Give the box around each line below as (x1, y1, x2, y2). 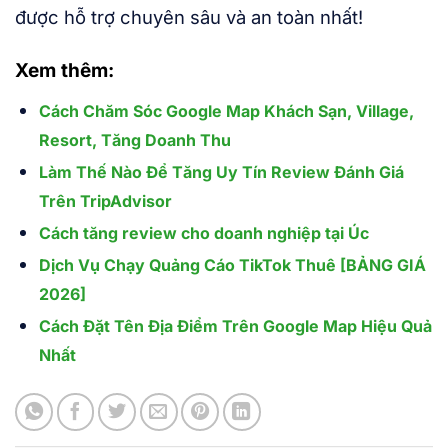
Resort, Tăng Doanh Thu (38, 130, 231, 151)
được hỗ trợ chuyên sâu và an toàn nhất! (15, 6, 363, 29)
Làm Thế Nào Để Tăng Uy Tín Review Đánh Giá (38, 162, 404, 183)
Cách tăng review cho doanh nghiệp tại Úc (38, 223, 369, 244)
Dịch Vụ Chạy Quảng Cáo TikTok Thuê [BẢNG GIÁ (38, 255, 426, 276)
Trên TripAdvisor (38, 191, 172, 212)
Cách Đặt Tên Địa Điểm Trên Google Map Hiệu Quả (38, 316, 432, 337)
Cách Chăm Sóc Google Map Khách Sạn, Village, (38, 101, 414, 122)
